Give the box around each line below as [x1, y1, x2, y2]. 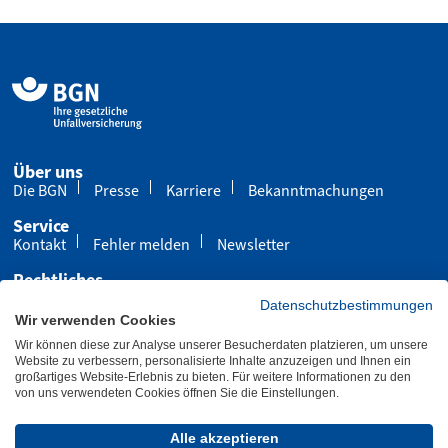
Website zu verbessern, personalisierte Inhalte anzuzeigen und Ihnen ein [15, 354, 411, 368]
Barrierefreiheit [13, 322, 135, 346]
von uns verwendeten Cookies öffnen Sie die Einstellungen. [15, 386, 339, 400]
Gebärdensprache [263, 343, 387, 364]
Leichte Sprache [105, 343, 216, 364]
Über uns [13, 160, 83, 184]
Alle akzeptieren [169, 431, 279, 446]
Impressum [13, 288, 89, 309]
